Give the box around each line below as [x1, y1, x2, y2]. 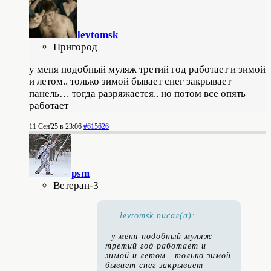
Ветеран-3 [53, 179, 99, 191]
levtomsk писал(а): [120, 211, 195, 220]
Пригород [53, 41, 97, 53]
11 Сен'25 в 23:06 [29, 122, 82, 131]
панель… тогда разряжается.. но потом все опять [29, 87, 246, 99]
